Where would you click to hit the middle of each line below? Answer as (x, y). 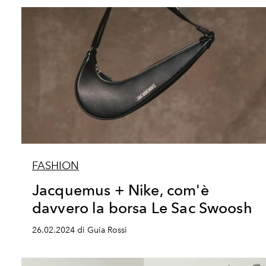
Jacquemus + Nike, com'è (121, 190)
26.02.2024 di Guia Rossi (80, 230)
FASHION (56, 166)
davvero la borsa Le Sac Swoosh (142, 208)
